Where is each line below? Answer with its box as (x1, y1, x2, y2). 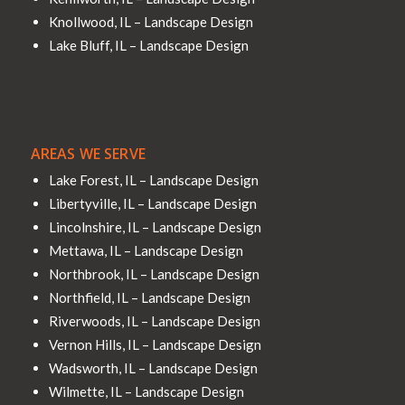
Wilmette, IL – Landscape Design (48, 382, 244, 400)
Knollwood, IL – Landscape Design (48, 14, 253, 30)
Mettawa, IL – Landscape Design (48, 241, 243, 259)
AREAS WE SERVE (30, 143, 146, 164)
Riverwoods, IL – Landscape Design (48, 312, 260, 329)
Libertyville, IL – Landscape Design (48, 194, 257, 212)
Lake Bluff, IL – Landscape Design (48, 37, 249, 53)
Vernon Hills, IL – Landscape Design (48, 335, 261, 353)
